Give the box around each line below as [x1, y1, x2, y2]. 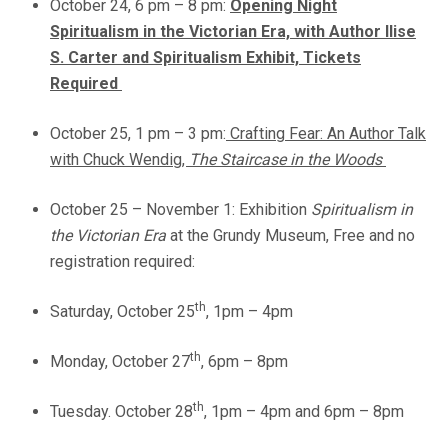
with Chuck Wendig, [50, 150, 189, 170]
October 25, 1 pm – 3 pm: [50, 124, 226, 144]
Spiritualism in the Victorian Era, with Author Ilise [50, 22, 416, 42]
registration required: [50, 252, 199, 272]
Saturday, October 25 [50, 302, 195, 322]
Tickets [303, 48, 361, 68]
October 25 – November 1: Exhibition [50, 200, 311, 220]
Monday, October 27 [50, 352, 190, 372]
